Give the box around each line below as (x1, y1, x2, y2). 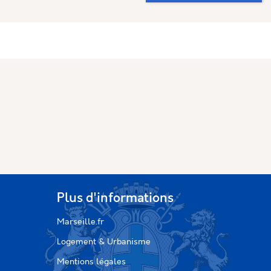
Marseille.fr (56, 217, 104, 227)
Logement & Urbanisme (56, 237, 151, 247)
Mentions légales (56, 256, 126, 267)
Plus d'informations (56, 191, 174, 206)
